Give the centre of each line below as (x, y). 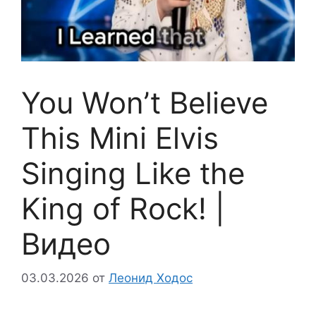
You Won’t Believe (145, 102)
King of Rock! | (123, 208)
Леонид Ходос (151, 278)
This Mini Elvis (120, 138)
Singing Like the (133, 173)
